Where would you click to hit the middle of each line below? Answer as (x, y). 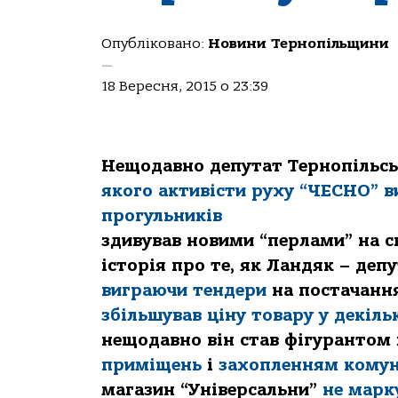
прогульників (162, 216)
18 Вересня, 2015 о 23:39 (185, 86)
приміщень (151, 365)
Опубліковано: (155, 44)
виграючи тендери (184, 291)
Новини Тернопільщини (298, 44)
